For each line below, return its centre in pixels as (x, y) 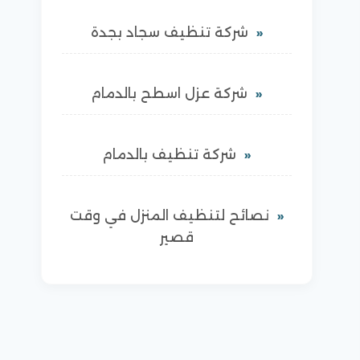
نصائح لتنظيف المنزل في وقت (169, 216)
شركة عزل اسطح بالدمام (170, 94)
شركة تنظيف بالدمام (170, 155)
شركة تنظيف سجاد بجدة (169, 33)
